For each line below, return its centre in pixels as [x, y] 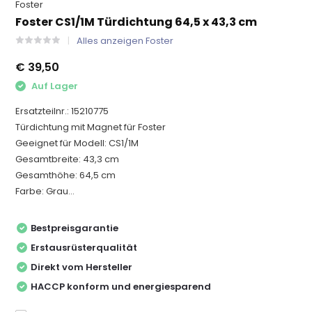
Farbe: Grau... [45, 191]
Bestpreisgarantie [75, 228]
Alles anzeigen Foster [125, 41]
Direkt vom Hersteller [82, 267]
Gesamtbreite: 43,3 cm [68, 159]
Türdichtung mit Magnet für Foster [91, 127]
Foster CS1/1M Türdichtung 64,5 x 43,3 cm [136, 22]
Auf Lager [54, 86]
